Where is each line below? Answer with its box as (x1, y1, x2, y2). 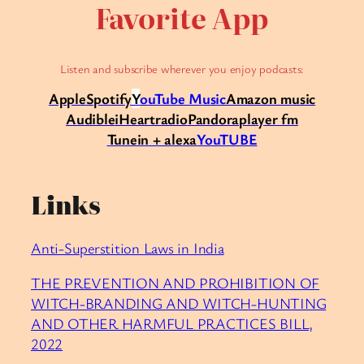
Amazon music (225, 89, 316, 109)
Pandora (187, 109, 240, 129)
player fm (239, 109, 298, 129)
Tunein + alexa (106, 129, 197, 149)
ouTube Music (139, 89, 226, 109)
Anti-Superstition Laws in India (31, 237, 224, 258)
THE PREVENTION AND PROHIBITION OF (31, 273, 320, 293)
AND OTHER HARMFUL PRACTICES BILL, (31, 314, 314, 334)
